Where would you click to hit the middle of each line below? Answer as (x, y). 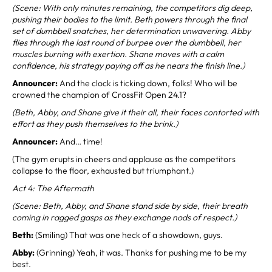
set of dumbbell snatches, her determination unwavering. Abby (131, 31)
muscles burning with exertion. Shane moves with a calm (118, 54)
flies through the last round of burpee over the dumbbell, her (127, 42)
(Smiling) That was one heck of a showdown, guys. (128, 235)
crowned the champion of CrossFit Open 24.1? (99, 94)
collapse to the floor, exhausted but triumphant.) (103, 170)
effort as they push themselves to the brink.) (95, 124)
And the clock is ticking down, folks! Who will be (148, 83)
